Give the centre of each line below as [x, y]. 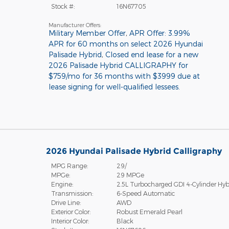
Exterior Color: [71, 211]
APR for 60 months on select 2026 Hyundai [125, 43]
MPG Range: [69, 165]
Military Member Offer [87, 33]
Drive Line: [66, 202]
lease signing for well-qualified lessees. [114, 86]
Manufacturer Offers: [75, 25]
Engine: [62, 184]
